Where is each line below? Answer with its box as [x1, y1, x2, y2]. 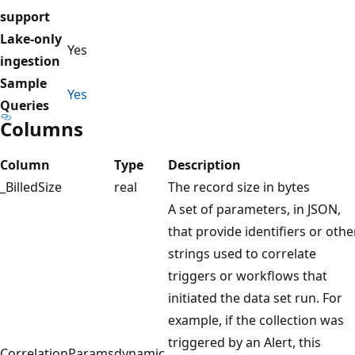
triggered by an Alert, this [168, 333, 321, 351]
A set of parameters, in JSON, [168, 200, 341, 218]
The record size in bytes [168, 177, 310, 196]
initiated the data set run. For [168, 288, 342, 307]
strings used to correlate [168, 244, 316, 262]
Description [168, 155, 241, 174]
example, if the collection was [168, 311, 344, 329]
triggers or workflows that [168, 266, 327, 284]
